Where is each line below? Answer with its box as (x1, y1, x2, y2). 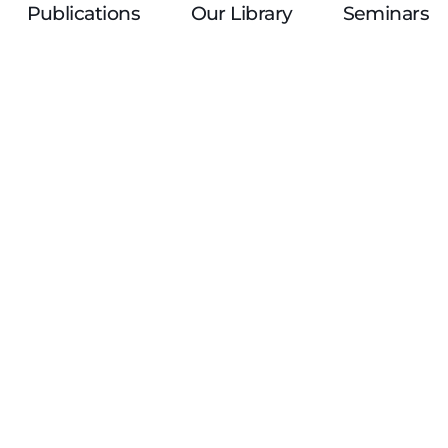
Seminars (342, 2, 430, 25)
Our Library (190, 2, 293, 25)
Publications (26, 2, 141, 25)
